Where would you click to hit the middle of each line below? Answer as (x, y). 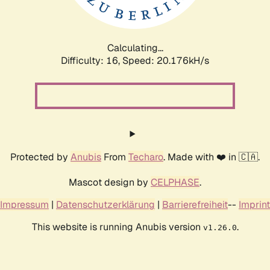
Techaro (146, 157)
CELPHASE (175, 182)
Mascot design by (110, 182)
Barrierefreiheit (195, 204)
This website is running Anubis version (117, 227)
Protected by (40, 157)
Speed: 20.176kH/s (166, 60)
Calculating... (135, 48)
